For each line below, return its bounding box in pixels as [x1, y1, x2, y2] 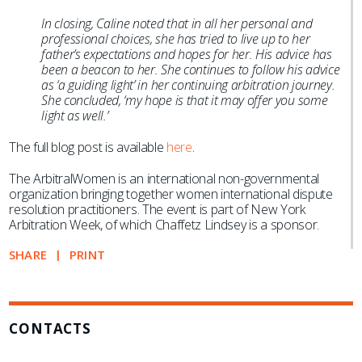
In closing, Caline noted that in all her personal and [41, 15, 313, 32]
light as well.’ [41, 107, 108, 124]
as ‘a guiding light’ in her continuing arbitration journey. [41, 76, 335, 94]
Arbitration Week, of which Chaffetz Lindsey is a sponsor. [9, 216, 319, 234]
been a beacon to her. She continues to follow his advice [41, 61, 340, 78]
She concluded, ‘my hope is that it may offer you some [41, 91, 328, 109]
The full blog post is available [9, 138, 166, 156]
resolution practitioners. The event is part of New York [9, 200, 305, 218]
